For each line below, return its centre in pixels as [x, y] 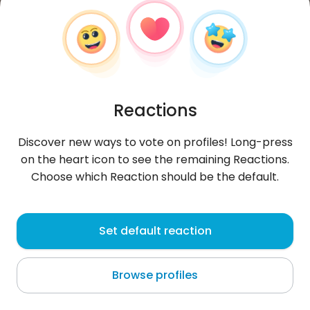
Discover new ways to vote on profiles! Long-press [155, 142]
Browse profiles [155, 275]
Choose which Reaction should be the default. [155, 177]
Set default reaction [155, 231]
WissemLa [55, 222]
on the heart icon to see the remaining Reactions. [155, 159]
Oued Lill [36, 247]
